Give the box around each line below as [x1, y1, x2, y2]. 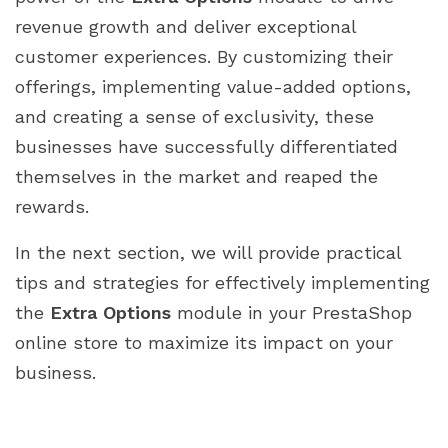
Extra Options [50, 301, 171, 323]
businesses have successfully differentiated [15, 135, 398, 157]
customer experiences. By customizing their [15, 45, 393, 67]
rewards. [15, 195, 89, 217]
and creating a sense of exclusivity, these [15, 105, 374, 127]
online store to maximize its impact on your [15, 331, 393, 353]
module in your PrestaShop [171, 301, 412, 323]
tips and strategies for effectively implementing [15, 271, 430, 293]
